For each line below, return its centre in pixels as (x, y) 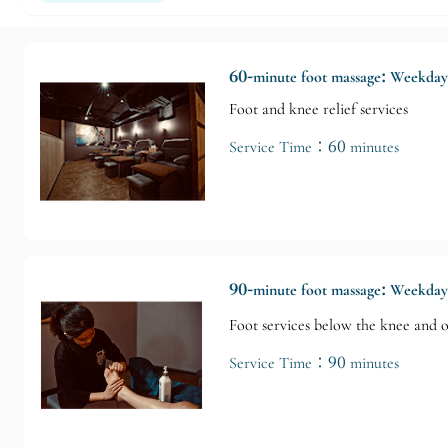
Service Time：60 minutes (314, 146)
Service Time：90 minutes (314, 362)
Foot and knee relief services (318, 108)
